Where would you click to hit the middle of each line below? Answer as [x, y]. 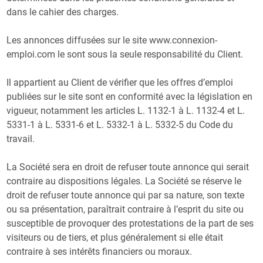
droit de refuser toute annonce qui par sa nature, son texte [126, 195]
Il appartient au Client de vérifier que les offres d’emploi [120, 82]
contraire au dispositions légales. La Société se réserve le [124, 181]
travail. [21, 139]
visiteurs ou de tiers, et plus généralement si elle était [115, 237]
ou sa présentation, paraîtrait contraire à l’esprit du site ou [125, 209]
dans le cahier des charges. [63, 12]
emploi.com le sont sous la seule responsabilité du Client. [125, 54]
